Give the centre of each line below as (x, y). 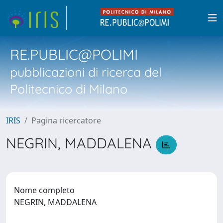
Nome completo (44, 190)
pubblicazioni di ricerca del (86, 72)
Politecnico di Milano (69, 89)
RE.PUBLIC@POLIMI (74, 54)
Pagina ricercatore (66, 120)
